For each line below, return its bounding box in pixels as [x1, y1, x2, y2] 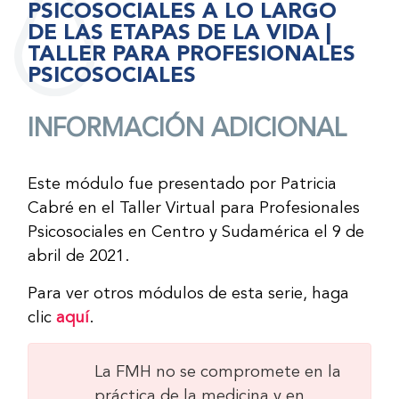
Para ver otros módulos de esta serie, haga [28, 285, 350, 302]
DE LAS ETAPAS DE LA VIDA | [28, 15, 332, 50]
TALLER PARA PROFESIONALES [28, 37, 356, 71]
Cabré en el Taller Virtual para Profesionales [28, 200, 361, 217]
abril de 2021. [28, 248, 131, 265]
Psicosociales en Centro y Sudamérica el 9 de [28, 224, 365, 241]
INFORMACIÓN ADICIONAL [28, 117, 347, 142]
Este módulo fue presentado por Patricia [28, 176, 338, 193]
